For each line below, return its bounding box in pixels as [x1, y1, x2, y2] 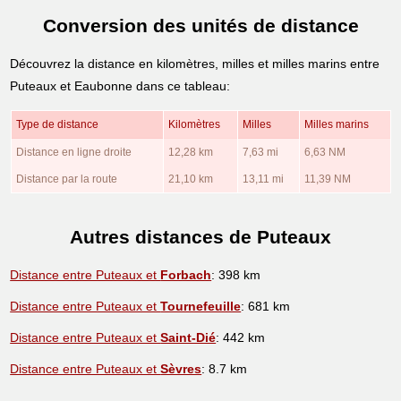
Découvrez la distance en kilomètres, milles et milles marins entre [10, 55, 380, 71]
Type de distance [15, 117, 98, 131]
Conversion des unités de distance [42, 15, 359, 37]
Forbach [160, 267, 212, 282]
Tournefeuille [160, 298, 242, 313]
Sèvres [160, 361, 202, 376]
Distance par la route [15, 172, 117, 185]
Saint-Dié [160, 329, 217, 345]
